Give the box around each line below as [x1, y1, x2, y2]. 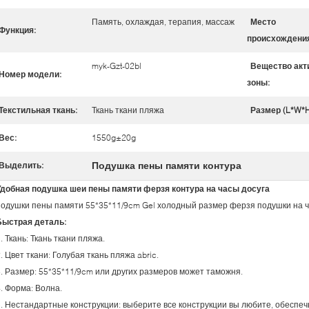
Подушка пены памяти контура [92, 159, 241, 171]
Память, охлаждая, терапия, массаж [92, 17, 235, 27]
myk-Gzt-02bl [92, 61, 141, 71]
